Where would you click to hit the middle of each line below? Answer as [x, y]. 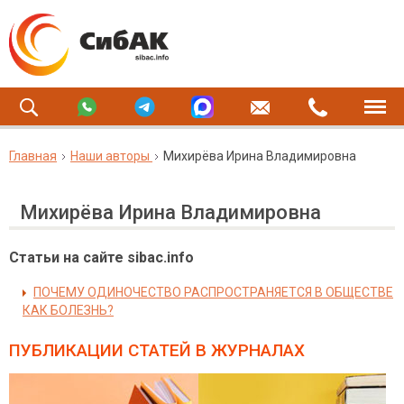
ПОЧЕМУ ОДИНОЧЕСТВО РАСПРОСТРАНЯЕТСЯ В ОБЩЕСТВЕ [213, 292]
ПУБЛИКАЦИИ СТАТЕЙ [100, 350]
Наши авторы [110, 156]
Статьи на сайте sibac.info [101, 257]
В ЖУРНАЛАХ [248, 350]
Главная [33, 156]
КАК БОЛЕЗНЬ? [68, 310]
